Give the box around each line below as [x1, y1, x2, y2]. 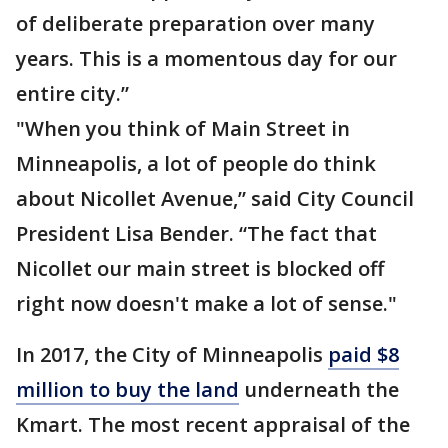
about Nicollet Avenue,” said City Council [16, 185, 414, 213]
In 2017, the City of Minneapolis [16, 341, 328, 369]
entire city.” [16, 80, 134, 108]
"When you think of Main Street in [16, 115, 350, 143]
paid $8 [328, 341, 399, 369]
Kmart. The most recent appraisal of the [16, 411, 410, 439]
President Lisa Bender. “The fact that [16, 220, 377, 248]
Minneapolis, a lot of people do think [16, 150, 376, 178]
